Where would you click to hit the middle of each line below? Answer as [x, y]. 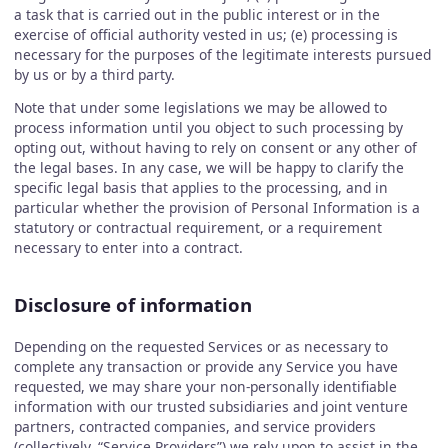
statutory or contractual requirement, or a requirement [197, 228]
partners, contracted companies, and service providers [194, 426]
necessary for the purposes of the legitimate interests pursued [222, 54]
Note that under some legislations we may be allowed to [200, 108]
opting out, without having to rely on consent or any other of [215, 148]
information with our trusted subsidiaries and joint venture [210, 406]
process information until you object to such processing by [208, 128]
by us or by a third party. [94, 74]
